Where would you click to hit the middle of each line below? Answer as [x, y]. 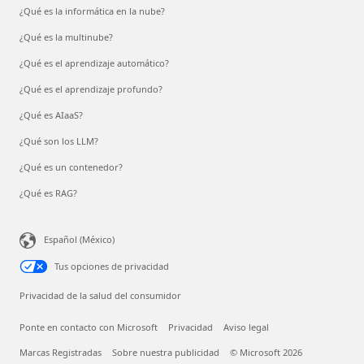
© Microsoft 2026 [266, 353]
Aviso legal [246, 327]
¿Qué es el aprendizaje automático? [94, 63]
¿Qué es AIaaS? [51, 115]
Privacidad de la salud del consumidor [100, 296]
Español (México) [79, 240]
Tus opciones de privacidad [112, 266]
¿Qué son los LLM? [59, 141]
